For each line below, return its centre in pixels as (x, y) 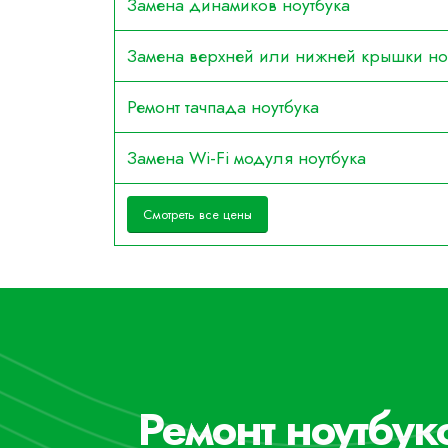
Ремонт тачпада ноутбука (223, 107)
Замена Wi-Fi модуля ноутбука (246, 158)
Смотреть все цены (197, 214)
